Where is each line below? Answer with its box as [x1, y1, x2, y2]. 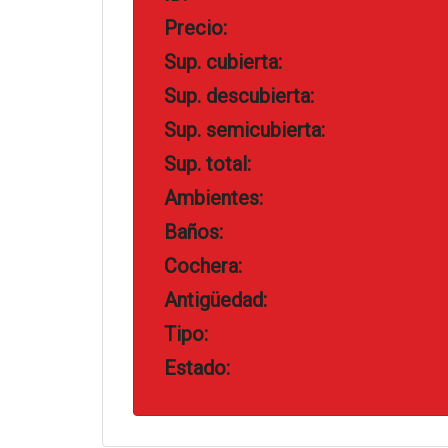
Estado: [164, 356, 230, 380]
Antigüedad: [164, 288, 267, 312]
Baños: [164, 220, 223, 244]
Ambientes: [164, 186, 263, 210]
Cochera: [164, 254, 242, 278]
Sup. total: [164, 152, 251, 176]
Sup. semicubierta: [164, 118, 325, 142]
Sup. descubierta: [164, 84, 314, 108]
